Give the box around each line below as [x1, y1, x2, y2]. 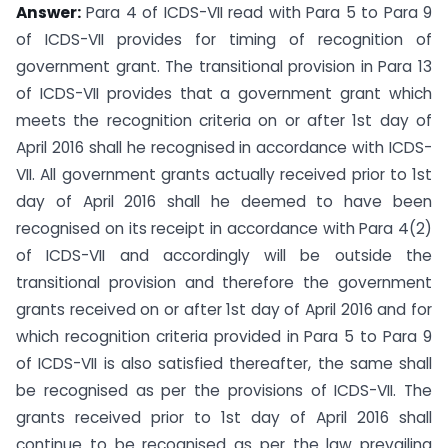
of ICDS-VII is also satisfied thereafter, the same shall [16, 352, 432, 374]
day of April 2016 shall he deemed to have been [16, 190, 432, 212]
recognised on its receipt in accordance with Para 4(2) [16, 217, 432, 239]
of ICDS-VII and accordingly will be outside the [16, 244, 432, 266]
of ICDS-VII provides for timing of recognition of [16, 28, 432, 50]
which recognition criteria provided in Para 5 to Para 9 [16, 325, 432, 347]
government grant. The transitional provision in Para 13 [16, 55, 432, 77]
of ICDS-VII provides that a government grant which [16, 82, 432, 104]
